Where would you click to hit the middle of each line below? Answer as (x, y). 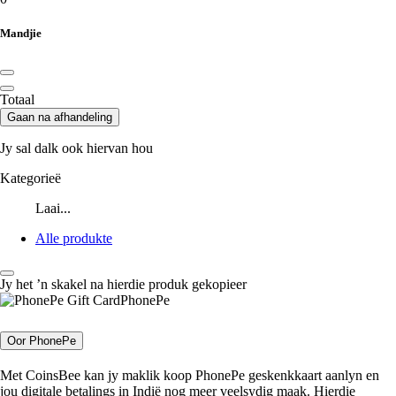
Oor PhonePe (42, 341)
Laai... (53, 209)
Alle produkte (74, 239)
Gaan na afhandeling (60, 118)
